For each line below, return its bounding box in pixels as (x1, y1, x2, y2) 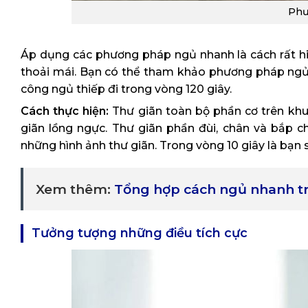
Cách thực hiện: (21, 104, 109, 118)
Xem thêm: (36, 181, 114, 198)
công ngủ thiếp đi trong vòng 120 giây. (21, 82, 232, 96)
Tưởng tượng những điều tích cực (32, 225, 247, 241)
